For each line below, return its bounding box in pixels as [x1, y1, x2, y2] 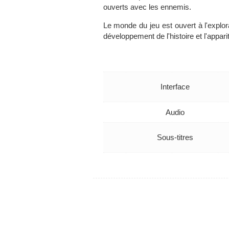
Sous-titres [157, 132, 194, 142]
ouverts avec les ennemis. [103, 2, 191, 11]
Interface [161, 82, 190, 91]
